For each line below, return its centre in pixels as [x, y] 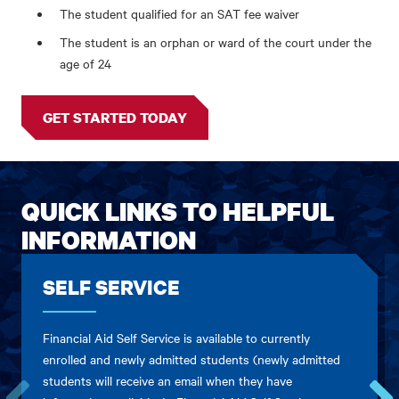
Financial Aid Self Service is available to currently [176, 338]
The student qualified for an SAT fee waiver [180, 13]
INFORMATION [109, 240]
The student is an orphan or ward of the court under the [216, 42]
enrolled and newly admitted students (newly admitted [191, 359]
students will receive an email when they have [167, 380]
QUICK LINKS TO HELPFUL [178, 211]
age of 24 [86, 63]
